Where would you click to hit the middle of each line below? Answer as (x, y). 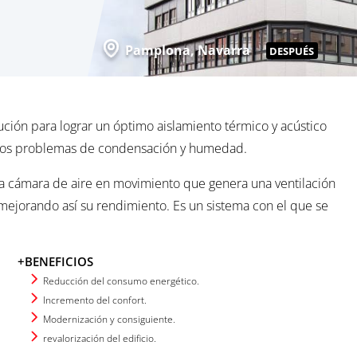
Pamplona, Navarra (187, 50)
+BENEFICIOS (56, 261)
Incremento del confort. (95, 300)
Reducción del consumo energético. (122, 280)
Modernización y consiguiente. (110, 319)
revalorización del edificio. (100, 338)
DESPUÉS (292, 51)
